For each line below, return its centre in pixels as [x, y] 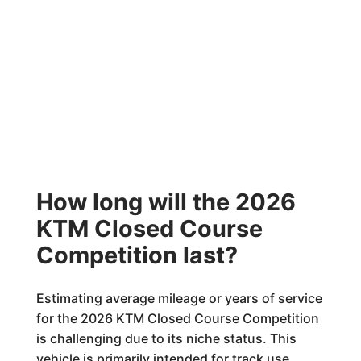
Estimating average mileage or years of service [179, 298]
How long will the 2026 [166, 202]
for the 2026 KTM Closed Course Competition [177, 318]
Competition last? [137, 255]
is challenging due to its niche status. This [166, 338]
